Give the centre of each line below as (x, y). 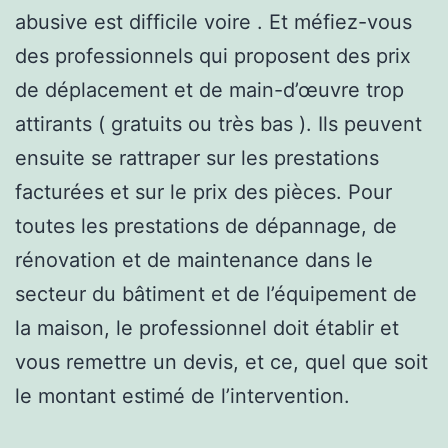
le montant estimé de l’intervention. (182, 395)
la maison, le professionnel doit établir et (207, 327)
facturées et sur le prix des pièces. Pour (203, 191)
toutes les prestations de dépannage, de (206, 225)
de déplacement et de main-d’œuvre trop (209, 89)
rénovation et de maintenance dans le (194, 259)
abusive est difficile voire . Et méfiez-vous (213, 21)
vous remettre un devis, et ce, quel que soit (221, 361)
